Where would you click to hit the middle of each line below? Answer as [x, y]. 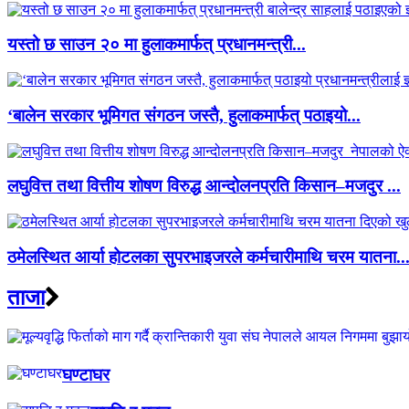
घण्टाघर [86, 375]
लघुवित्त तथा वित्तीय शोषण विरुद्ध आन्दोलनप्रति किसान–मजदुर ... [204, 186]
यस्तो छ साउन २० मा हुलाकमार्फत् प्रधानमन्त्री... [157, 45]
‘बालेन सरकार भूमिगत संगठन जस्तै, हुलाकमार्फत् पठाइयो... [184, 115]
